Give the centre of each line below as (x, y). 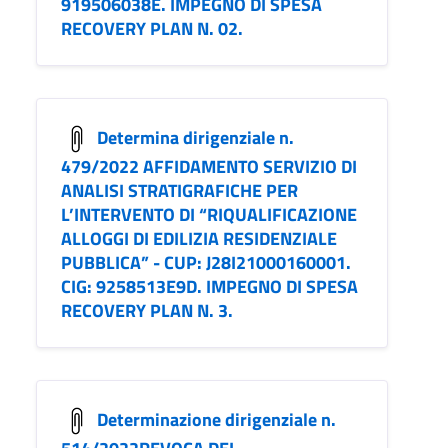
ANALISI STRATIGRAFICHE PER (179, 191)
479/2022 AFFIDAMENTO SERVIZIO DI (209, 167)
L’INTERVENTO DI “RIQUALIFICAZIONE (209, 215)
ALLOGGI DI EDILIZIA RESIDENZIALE (199, 239)
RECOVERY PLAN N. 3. (147, 311)
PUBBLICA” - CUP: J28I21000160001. (206, 263)
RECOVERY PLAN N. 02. (152, 29)
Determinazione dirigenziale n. (216, 419)
